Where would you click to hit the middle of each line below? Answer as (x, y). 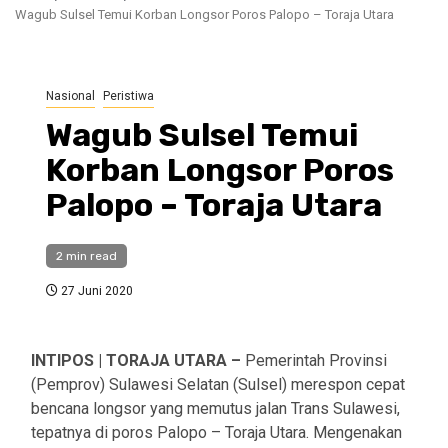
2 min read (86, 256)
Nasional (70, 96)
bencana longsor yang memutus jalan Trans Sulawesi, (215, 409)
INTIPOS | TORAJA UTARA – (138, 361)
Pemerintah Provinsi (316, 361)
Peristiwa (128, 96)
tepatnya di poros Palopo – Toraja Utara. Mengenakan (216, 433)
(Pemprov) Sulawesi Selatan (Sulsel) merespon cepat (218, 385)
